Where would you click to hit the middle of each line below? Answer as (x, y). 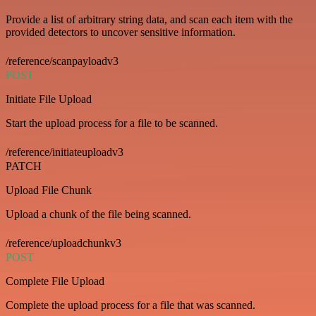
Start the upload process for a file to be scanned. (112, 123)
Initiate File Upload (49, 99)
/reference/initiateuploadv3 (65, 152)
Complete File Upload (55, 281)
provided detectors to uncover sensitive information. (121, 32)
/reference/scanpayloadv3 (62, 61)
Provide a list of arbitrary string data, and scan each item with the (149, 19)
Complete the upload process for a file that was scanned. (130, 305)
